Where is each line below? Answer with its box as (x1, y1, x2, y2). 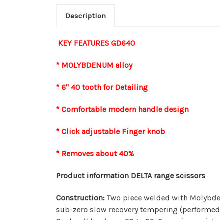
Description (65, 11, 106, 20)
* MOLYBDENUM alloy (56, 60, 134, 70)
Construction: (56, 192, 107, 202)
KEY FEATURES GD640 (58, 38, 135, 48)
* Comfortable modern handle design (56, 104, 189, 114)
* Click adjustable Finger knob (56, 126, 165, 136)
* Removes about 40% (56, 148, 134, 158)
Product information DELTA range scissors (56, 170, 205, 180)
